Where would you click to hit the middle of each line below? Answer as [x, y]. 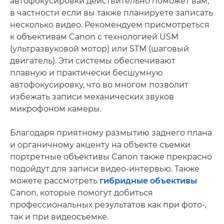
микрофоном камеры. [56, 109]
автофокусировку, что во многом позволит [99, 85]
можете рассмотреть [55, 181]
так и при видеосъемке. [59, 217]
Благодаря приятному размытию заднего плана [111, 133]
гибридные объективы [148, 181]
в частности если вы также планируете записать [111, 13]
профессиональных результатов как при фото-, [108, 205]
